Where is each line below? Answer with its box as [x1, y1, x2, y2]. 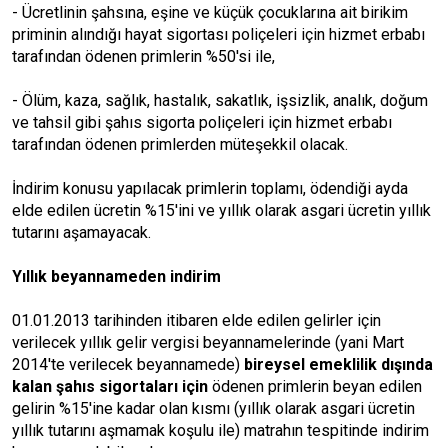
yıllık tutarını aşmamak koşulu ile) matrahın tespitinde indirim [12, 421, 429, 440]
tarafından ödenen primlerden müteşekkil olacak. [12, 135, 348, 154]
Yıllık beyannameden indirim [12, 267, 221, 286]
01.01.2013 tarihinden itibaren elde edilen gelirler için [12, 311, 381, 330]
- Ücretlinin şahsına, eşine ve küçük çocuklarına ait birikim [12, 3, 408, 22]
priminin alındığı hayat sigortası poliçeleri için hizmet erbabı [12, 25, 425, 44]
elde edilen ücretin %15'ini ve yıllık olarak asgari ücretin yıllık [12, 201, 431, 220]
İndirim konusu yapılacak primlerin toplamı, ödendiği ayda [12, 179, 408, 198]
